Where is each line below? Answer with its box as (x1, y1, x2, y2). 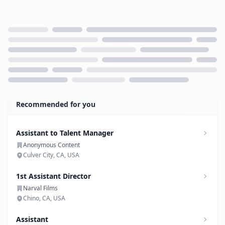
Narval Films (23, 184, 58, 192)
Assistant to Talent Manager (16, 128, 114, 138)
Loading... (8, 88, 44, 99)
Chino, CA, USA (23, 194, 65, 202)
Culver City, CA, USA (23, 151, 79, 159)
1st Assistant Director (16, 171, 91, 181)
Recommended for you (16, 99, 95, 109)
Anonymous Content (23, 141, 80, 149)
